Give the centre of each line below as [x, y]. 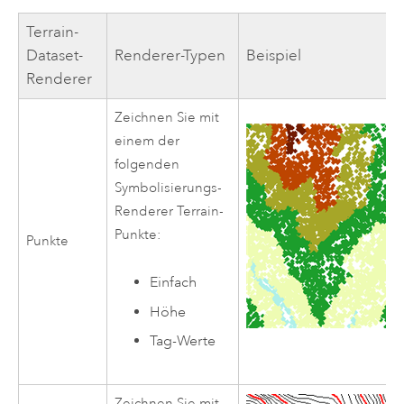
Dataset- [55, 55]
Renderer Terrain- [170, 211]
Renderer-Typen [170, 55]
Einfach [174, 282]
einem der [147, 141]
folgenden [147, 164]
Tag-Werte [183, 341]
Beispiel [274, 55]
